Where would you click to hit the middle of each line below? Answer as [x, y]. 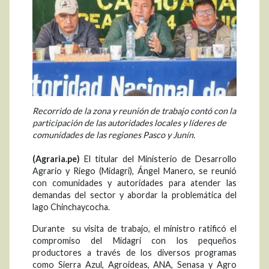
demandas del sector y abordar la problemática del [134, 195]
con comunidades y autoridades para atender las [134, 183]
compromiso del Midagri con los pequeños [134, 241]
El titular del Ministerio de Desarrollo [158, 159]
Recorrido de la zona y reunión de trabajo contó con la [134, 111]
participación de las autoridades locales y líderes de [129, 123]
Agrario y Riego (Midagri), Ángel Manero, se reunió [134, 171]
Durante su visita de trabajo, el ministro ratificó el [134, 229]
